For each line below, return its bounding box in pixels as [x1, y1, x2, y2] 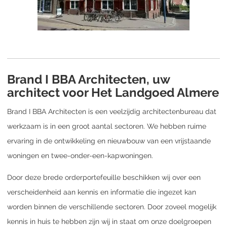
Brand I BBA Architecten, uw [7, 71, 170, 87]
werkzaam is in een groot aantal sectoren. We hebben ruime [7, 122, 206, 130]
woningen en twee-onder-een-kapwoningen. [7, 151, 153, 160]
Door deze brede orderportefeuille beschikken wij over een [7, 173, 201, 181]
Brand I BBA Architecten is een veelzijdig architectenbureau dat [7, 107, 216, 116]
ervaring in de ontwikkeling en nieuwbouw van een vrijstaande [7, 136, 211, 145]
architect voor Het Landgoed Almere [7, 85, 219, 100]
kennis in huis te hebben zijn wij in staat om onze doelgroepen [7, 217, 211, 225]
